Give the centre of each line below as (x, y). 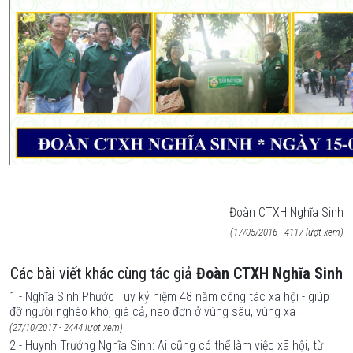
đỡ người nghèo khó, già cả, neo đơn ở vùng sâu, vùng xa (152, 312)
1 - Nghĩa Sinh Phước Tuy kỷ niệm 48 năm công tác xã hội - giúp (169, 297)
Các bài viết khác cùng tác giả (103, 273)
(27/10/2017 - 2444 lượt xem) (66, 327)
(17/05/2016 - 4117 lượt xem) (287, 232)
